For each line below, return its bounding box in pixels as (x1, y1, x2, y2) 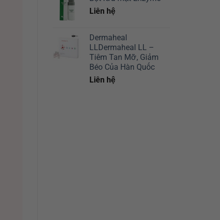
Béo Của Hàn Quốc (89, 62, 155, 72)
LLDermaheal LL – (89, 43, 154, 53)
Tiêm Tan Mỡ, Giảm (89, 53, 159, 62)
